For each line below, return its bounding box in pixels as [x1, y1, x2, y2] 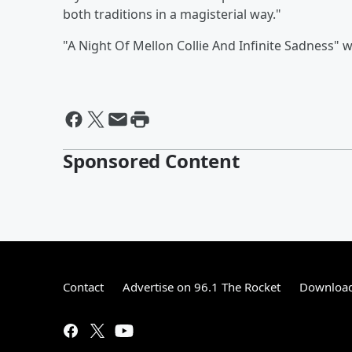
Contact [63, 278, 104, 295]
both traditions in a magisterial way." [63, 5, 281, 23]
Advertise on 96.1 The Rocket [123, 278, 280, 295]
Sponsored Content [63, 147, 240, 174]
